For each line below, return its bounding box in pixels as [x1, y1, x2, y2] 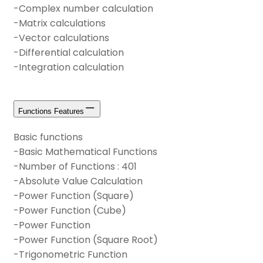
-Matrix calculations [14, 16, 106, 31]
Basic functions [14, 130, 83, 144]
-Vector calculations [14, 31, 109, 45]
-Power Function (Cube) [14, 203, 126, 217]
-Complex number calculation [14, 2, 153, 16]
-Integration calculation [14, 60, 124, 75]
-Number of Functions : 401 [14, 159, 137, 173]
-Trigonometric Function [14, 247, 127, 261]
